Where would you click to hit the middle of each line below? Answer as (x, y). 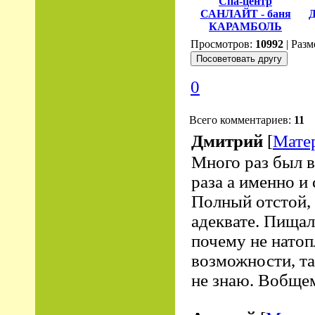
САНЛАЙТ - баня (245, 13)
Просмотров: (223, 44)
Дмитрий (227, 141)
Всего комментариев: (242, 120)
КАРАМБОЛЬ (245, 26)
